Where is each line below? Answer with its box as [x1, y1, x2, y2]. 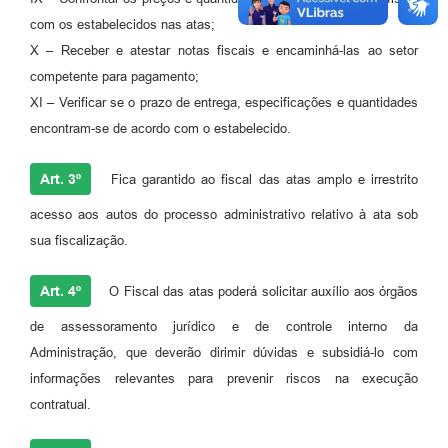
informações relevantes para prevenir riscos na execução [30, 371, 418, 387]
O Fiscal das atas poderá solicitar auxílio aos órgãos [105, 284, 418, 300]
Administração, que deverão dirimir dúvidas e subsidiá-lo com [30, 345, 418, 361]
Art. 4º [40, 283, 81, 300]
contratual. [30, 397, 91, 413]
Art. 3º [40, 171, 81, 188]
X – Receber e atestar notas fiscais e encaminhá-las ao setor [30, 43, 418, 59]
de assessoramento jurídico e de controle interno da [30, 319, 418, 335]
